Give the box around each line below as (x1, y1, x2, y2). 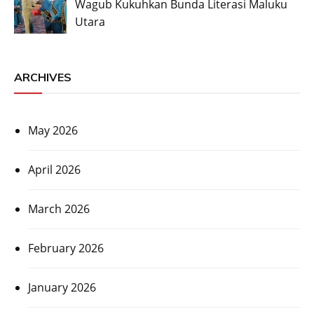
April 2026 (28, 162, 81, 178)
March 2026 (28, 201, 90, 217)
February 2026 (28, 240, 104, 257)
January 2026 (28, 280, 96, 296)
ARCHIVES (14, 70, 71, 85)
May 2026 (28, 123, 78, 139)
